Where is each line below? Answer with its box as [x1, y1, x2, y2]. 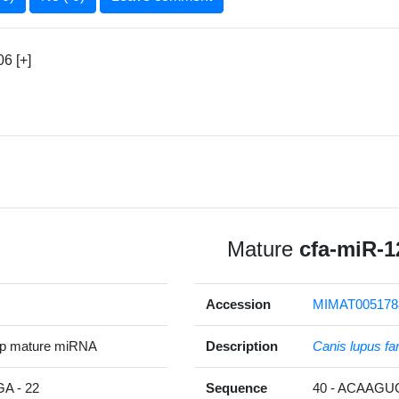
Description [206, 338, 278, 354]
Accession [206, 297, 271, 313]
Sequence [206, 380, 267, 396]
